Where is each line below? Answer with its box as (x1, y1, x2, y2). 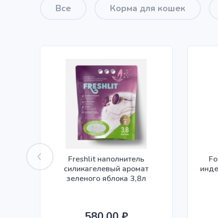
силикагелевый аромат (64, 163, 149, 174)
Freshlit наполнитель (68, 153, 145, 164)
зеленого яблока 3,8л (66, 173, 146, 184)
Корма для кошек (110, 2, 185, 14)
